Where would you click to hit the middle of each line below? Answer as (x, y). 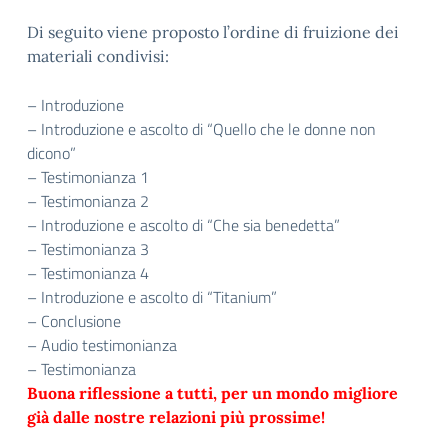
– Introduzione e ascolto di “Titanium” (152, 297)
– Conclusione (74, 321)
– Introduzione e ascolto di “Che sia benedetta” (183, 225)
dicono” (51, 153)
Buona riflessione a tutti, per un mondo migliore (212, 393)
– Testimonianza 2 (88, 201)
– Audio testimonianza (102, 345)
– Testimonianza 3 (88, 249)
